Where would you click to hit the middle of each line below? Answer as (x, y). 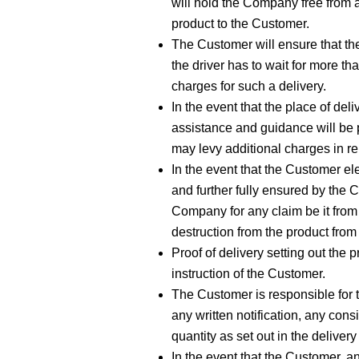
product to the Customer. (240, 24)
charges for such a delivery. (249, 87)
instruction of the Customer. (248, 274)
